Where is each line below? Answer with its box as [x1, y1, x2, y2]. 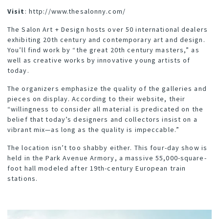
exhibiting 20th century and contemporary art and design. [7, 35, 205, 44]
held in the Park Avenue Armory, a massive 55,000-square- [7, 153, 207, 163]
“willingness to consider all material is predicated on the [7, 105, 203, 114]
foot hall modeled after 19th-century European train [7, 164, 186, 173]
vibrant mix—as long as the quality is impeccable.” [7, 125, 179, 134]
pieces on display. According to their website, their [7, 94, 186, 104]
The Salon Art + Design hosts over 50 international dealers [7, 25, 208, 34]
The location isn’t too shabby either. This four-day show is [7, 143, 208, 153]
